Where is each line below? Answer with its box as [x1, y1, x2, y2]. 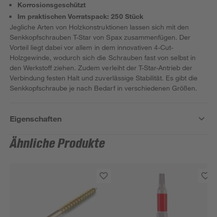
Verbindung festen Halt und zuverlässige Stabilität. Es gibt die [10, 74, 198, 82]
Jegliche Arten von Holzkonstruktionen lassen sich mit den [10, 23, 189, 31]
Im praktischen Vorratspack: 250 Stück [17, 12, 143, 20]
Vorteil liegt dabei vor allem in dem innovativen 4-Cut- [10, 43, 173, 51]
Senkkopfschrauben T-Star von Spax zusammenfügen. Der [10, 33, 190, 41]
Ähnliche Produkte [10, 137, 106, 151]
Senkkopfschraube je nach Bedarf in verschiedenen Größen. [10, 84, 197, 92]
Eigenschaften [10, 114, 62, 123]
